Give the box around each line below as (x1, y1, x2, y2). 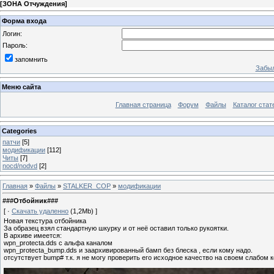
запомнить (15, 55, 48, 63)
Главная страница (115, 101, 171, 109)
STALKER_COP (63, 182, 111, 190)
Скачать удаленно (12, 207, 68, 215)
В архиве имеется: (4, 232, 62, 240)
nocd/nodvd (2, 161, 37, 169)
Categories (2, 127, 37, 135)
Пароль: (2, 41, 28, 49)
